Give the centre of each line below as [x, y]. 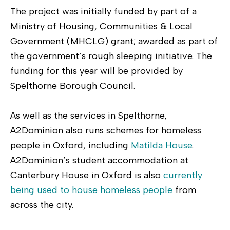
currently [183, 175]
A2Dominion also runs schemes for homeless [106, 130]
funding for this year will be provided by [97, 71]
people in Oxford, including [71, 145]
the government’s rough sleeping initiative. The [111, 56]
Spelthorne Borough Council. [73, 85]
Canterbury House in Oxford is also [87, 175]
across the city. [42, 205]
